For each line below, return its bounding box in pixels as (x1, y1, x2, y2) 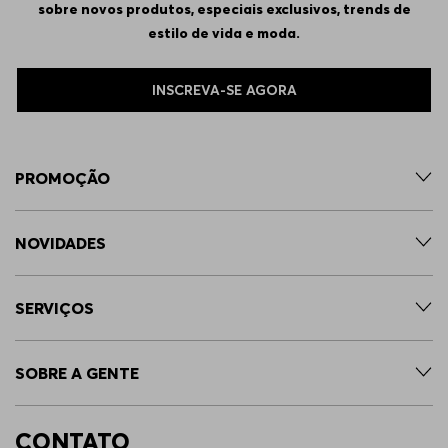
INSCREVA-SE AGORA (151, 80, 297, 99)
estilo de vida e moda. (148, 23, 300, 42)
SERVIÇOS (15, 298, 94, 318)
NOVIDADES (15, 233, 106, 253)
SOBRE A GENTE (15, 363, 139, 383)
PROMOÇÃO (15, 168, 110, 188)
